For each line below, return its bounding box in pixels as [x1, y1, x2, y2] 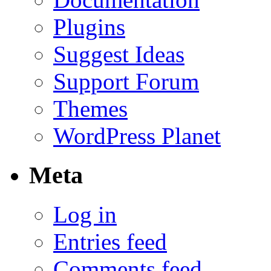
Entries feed [53, 228, 167, 255]
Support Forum [53, 68, 199, 95]
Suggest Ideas [53, 41, 184, 68]
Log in [53, 201, 117, 227]
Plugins [53, 14, 125, 41]
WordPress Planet [53, 123, 221, 149]
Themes [53, 96, 128, 122]
